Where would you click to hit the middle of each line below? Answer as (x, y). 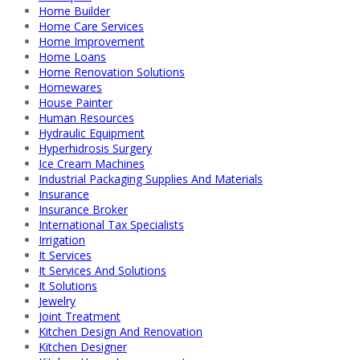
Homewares (70, 87)
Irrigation (62, 239)
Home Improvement (92, 41)
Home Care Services (91, 26)
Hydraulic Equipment (92, 133)
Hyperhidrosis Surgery (95, 148)
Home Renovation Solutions (112, 72)
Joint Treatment (80, 316)
